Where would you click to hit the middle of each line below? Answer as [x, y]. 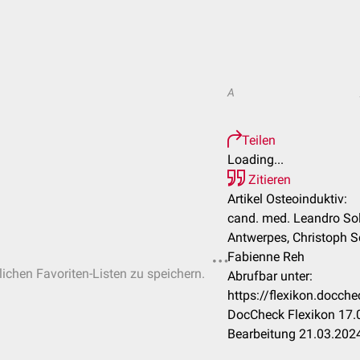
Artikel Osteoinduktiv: [287, 199]
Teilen [259, 140]
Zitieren [268, 180]
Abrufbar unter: [270, 276]
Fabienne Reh [266, 257]
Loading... [256, 160]
